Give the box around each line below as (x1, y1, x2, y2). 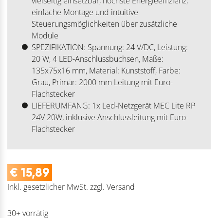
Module (31, 30, 58, 41)
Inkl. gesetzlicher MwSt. (7, 182, 88, 193)
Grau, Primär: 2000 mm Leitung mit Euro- (31, 77, 173, 88)
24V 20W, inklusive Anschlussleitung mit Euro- (31, 112, 188, 123)
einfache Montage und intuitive (31, 7, 138, 18)
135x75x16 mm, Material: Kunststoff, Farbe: (31, 65, 181, 76)
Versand (107, 182, 135, 193)
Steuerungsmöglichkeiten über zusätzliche (31, 18, 177, 30)
